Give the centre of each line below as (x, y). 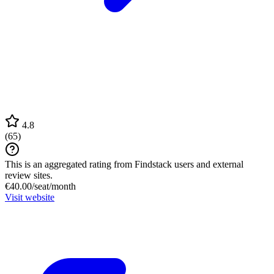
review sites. (29, 175)
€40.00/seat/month (40, 186)
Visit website (30, 197)
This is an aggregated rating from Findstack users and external (124, 164)
